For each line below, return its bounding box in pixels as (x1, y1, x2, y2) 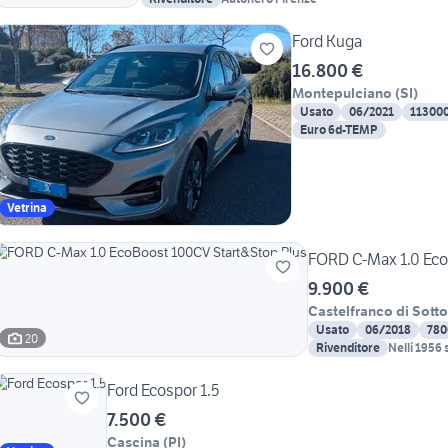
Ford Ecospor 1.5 (107, 380, 220, 401)
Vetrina (7, 200, 47, 216)
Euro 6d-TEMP (300, 122, 378, 138)
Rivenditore (316, 340, 380, 356)
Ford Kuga (292, 31, 362, 52)
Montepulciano (292, 84, 392, 103)
